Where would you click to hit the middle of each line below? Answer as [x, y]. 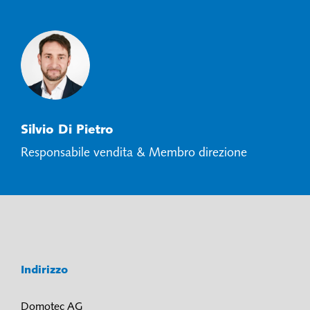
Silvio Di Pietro [67, 130]
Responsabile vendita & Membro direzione [134, 153]
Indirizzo [46, 270]
